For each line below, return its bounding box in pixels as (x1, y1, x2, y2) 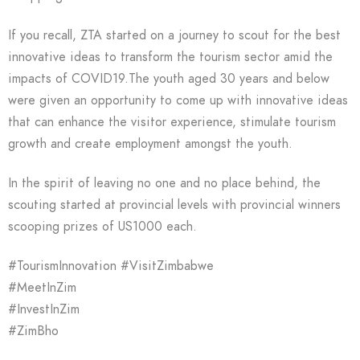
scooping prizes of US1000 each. (8, 218, 197, 235)
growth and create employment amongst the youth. (8, 135, 292, 153)
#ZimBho (8, 322, 59, 340)
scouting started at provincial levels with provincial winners (8, 196, 341, 214)
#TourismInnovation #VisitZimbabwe (8, 257, 214, 275)
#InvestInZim (8, 301, 80, 318)
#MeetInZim (8, 279, 76, 297)
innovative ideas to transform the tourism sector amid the (8, 48, 333, 66)
